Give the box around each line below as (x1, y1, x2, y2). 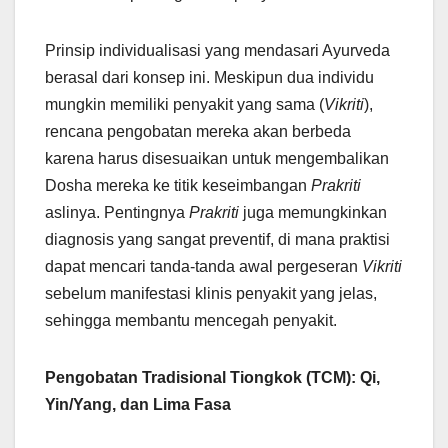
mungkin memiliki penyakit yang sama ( (45, 96, 324, 114)
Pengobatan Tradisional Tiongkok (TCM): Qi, (45, 369, 380, 387)
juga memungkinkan (239, 204, 387, 222)
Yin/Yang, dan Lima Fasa (45, 396, 231, 414)
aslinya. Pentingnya (45, 204, 189, 222)
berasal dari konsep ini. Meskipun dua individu (45, 69, 374, 87)
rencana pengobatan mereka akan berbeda (45, 123, 351, 141)
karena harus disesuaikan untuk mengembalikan (45, 150, 389, 168)
